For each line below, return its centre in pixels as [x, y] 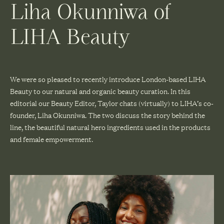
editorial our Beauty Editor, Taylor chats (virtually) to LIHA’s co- [112, 103]
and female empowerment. [51, 139]
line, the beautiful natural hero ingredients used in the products [110, 127]
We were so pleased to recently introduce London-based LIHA [108, 79]
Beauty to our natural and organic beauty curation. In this [100, 91]
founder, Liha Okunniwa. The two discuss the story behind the [107, 115]
